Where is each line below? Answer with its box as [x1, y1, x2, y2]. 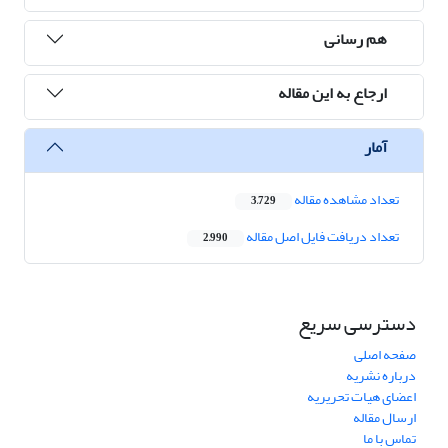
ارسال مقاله [353, 404, 416, 432]
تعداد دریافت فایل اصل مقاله [244, 223, 399, 251]
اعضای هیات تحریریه [307, 383, 416, 411]
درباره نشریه [346, 362, 416, 390]
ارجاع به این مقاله [278, 77, 387, 108]
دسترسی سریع [298, 304, 416, 344]
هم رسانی [324, 23, 387, 54]
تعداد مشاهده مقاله [292, 186, 399, 214]
